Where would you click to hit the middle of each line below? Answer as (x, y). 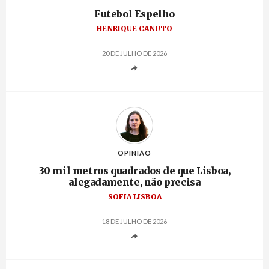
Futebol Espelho (134, 14)
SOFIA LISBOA (134, 197)
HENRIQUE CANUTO (134, 29)
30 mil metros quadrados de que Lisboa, (134, 171)
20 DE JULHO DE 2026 (134, 53)
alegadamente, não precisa (134, 182)
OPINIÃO (134, 153)
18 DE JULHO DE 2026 (134, 222)
